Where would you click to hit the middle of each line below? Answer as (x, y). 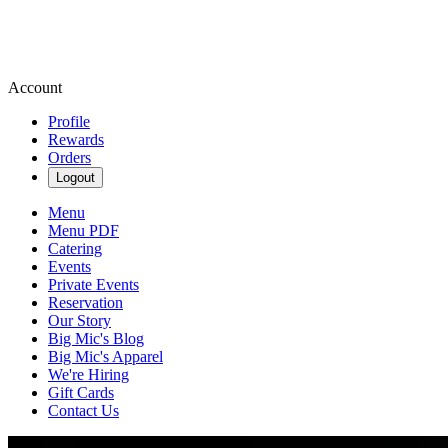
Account (35, 87)
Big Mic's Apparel (105, 356)
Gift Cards (81, 392)
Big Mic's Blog (96, 338)
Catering (75, 248)
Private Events (93, 284)
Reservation (85, 302)
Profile (69, 121)
